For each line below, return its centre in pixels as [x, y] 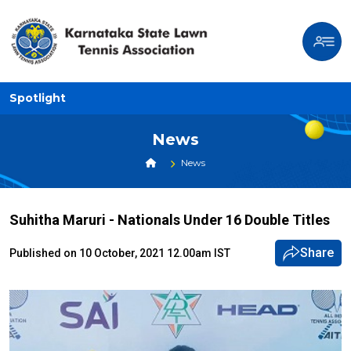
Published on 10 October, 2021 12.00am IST [120, 253]
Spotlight [38, 98]
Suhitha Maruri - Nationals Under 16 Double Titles [170, 220]
